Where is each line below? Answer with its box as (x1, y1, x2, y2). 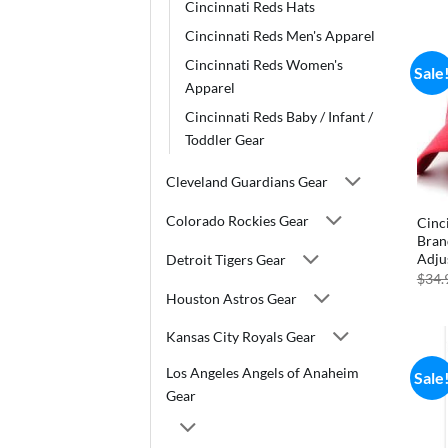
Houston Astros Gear (166, 289, 297, 307)
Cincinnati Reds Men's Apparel (185, 26, 375, 44)
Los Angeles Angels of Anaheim (166, 363, 359, 381)
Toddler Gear (185, 130, 265, 148)
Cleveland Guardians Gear (166, 173, 328, 191)
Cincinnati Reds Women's (185, 55, 343, 73)
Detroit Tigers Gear (166, 250, 286, 268)
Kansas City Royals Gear (166, 328, 316, 346)
